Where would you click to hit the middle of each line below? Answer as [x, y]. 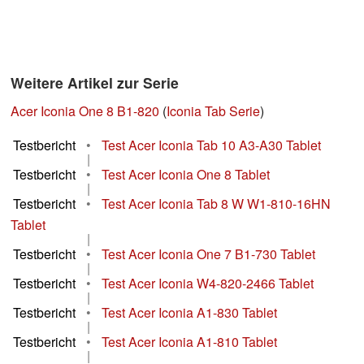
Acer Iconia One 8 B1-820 [85, 111]
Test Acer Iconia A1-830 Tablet [189, 313]
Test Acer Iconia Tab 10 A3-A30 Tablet [211, 145]
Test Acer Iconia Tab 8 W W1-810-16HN [216, 204]
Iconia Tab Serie [213, 111]
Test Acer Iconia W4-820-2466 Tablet [208, 284]
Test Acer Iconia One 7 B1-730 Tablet [208, 254]
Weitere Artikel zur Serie [95, 83]
